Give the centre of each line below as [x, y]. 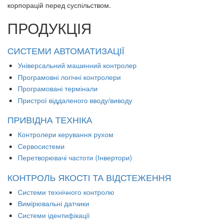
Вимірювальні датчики [54, 203]
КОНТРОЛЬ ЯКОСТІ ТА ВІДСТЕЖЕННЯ [89, 177]
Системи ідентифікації [54, 215]
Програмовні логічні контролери [69, 77]
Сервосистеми [41, 146]
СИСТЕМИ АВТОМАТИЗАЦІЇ [66, 51]
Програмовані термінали [58, 89]
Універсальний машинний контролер [77, 65]
